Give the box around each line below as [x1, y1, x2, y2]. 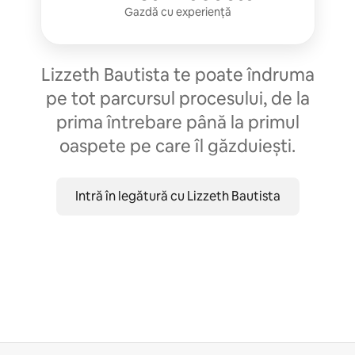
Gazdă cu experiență [124, 5, 231, 19]
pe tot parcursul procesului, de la [45, 87, 310, 110]
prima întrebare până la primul [55, 111, 300, 134]
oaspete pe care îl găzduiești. [59, 135, 296, 158]
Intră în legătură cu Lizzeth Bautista [74, 188, 281, 204]
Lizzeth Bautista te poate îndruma [40, 63, 315, 86]
